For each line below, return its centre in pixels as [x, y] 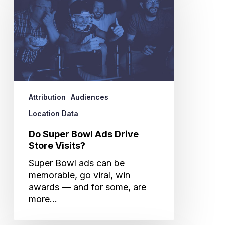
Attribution [47, 97]
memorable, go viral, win [79, 175]
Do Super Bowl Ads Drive [83, 134]
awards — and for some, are [87, 187]
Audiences [89, 97]
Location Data [53, 113]
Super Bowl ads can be [76, 163]
